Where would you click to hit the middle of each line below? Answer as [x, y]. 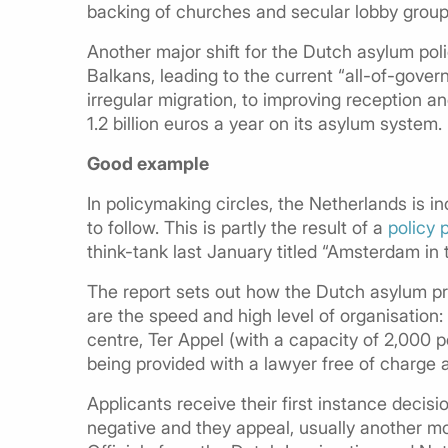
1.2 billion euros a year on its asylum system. [264, 123]
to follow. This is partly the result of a [237, 227]
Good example [148, 163]
